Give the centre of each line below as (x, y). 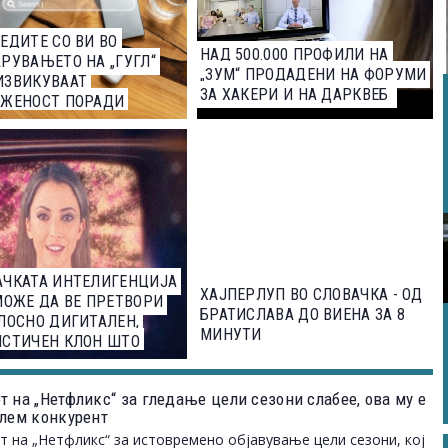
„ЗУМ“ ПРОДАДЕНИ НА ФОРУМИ (313, 75)
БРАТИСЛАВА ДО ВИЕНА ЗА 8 (302, 315)
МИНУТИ (230, 335)
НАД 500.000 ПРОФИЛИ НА (294, 55)
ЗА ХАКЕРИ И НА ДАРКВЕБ (294, 95)
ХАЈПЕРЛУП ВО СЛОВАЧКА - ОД (311, 295)
